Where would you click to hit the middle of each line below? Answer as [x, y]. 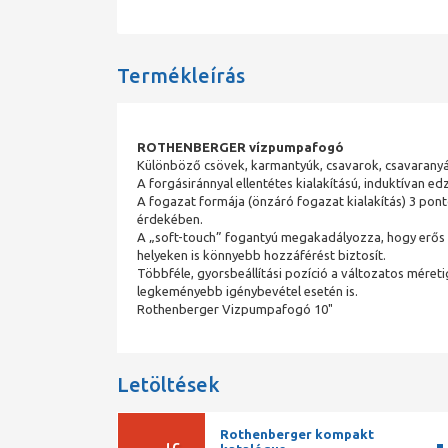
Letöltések [168, 384]
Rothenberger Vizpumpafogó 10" [235, 309]
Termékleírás [181, 75]
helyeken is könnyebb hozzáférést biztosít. [261, 255]
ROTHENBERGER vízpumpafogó [240, 147]
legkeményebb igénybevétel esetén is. [247, 291]
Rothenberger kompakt [296, 433]
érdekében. [170, 219]
